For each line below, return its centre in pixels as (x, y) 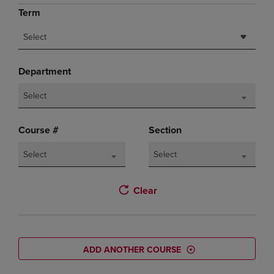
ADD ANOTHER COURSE (132, 250)
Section (165, 130)
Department (45, 72)
